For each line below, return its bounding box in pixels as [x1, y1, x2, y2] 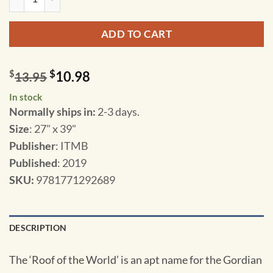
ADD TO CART [101, 27, 172, 40]
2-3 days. [97, 105, 140, 119]
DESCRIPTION [9, 222, 67, 233]
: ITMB [55, 139, 88, 153]
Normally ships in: [9, 105, 97, 119]
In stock [9, 91, 42, 103]
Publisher [9, 139, 55, 153]
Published [9, 156, 57, 170]
